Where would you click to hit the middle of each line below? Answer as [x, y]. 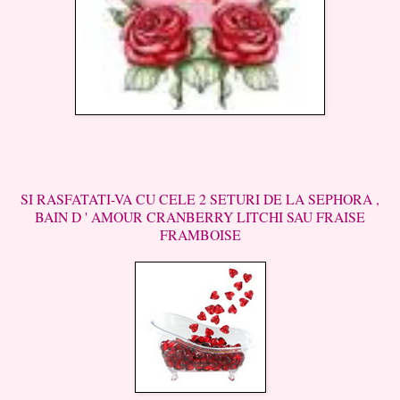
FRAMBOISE [200, 234]
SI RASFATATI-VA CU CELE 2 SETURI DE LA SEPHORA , [200, 198]
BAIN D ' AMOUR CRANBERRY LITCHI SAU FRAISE [200, 216]
